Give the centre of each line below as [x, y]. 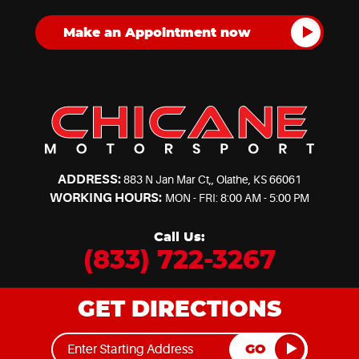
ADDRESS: [89, 179]
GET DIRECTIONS [179, 310]
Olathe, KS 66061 [259, 179]
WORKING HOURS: [106, 198]
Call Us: [179, 237]
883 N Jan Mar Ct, [168, 179]
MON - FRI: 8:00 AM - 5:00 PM [237, 198]
